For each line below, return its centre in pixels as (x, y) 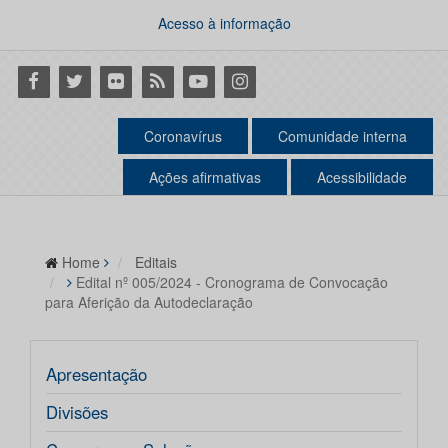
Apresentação (96, 374)
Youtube (212, 80)
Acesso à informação (224, 23)
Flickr (118, 80)
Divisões (77, 412)
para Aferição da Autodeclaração (149, 302)
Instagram (261, 80)
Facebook (53, 80)
